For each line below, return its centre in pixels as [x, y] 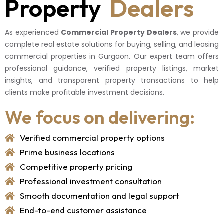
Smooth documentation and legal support [100, 195]
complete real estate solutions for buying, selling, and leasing [112, 44]
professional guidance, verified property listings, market [112, 68]
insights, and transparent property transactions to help [112, 80]
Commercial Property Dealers [119, 32]
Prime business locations [67, 152]
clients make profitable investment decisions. [85, 92]
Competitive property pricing [76, 166]
